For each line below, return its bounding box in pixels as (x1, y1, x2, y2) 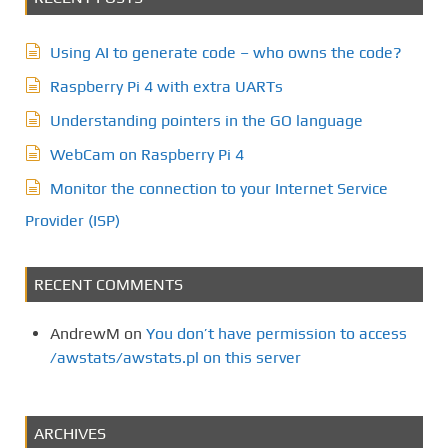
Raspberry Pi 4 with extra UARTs (50, 76, 283, 96)
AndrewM (50, 323, 120, 343)
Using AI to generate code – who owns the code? (50, 42, 402, 62)
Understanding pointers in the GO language (50, 110, 363, 130)
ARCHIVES (34, 423, 106, 443)
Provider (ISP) (25, 210, 120, 230)
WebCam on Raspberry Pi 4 (50, 144, 244, 164)
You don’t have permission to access (146, 323, 407, 343)
